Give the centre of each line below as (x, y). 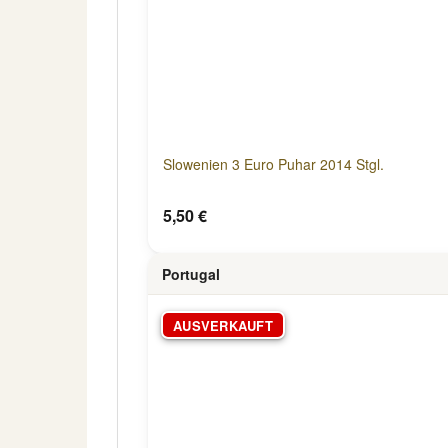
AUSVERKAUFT (223, 325)
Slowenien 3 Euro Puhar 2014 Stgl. (273, 164)
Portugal (191, 273)
